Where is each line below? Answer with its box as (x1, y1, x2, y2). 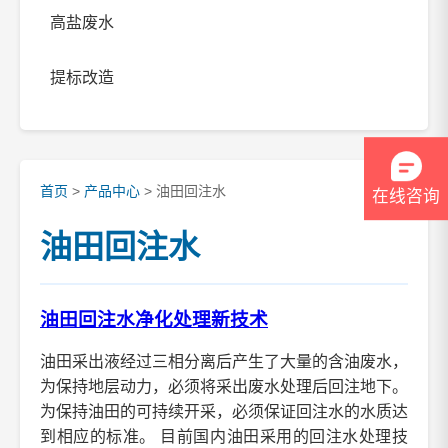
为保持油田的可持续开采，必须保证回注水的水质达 (40, 403, 408, 420)
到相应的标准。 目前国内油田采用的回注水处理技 (40, 428, 408, 445)
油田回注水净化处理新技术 (40, 309, 268, 330)
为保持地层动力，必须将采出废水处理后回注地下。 (40, 378, 408, 395)
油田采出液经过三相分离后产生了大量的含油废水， (40, 353, 408, 370)
